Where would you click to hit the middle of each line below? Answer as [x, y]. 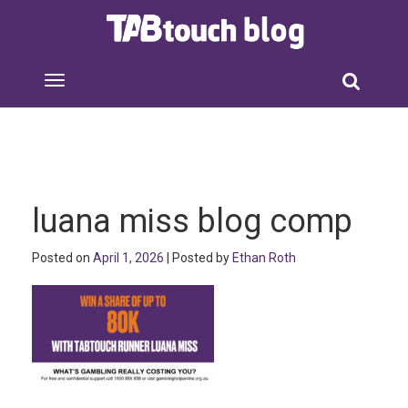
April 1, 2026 [128, 258]
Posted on [62, 258]
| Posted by [198, 258]
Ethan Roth [264, 258]
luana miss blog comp [192, 221]
